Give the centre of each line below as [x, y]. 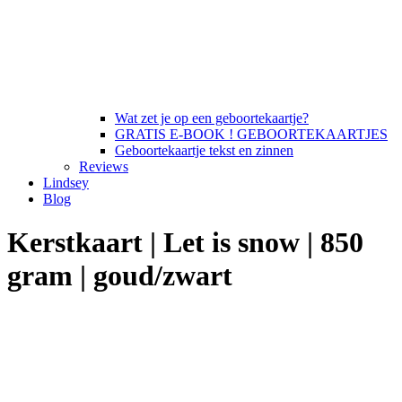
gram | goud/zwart [120, 276]
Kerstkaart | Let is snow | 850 [185, 243]
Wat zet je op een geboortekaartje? [212, 118]
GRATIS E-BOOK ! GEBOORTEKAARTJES [251, 134]
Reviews [104, 166]
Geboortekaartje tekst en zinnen [204, 150]
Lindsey [66, 183]
